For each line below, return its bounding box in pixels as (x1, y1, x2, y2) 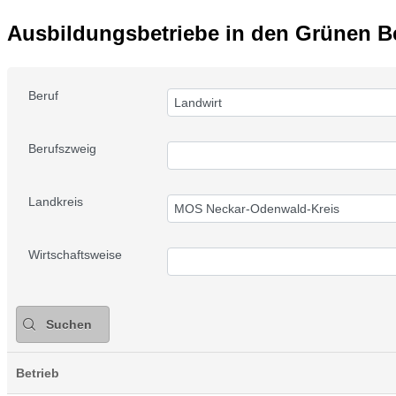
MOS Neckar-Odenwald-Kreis (174, 202, 340, 216)
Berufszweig (28, 141, 96, 156)
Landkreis (28, 194, 83, 209)
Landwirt (174, 95, 223, 110)
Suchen (46, 317, 92, 331)
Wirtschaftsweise (28, 247, 122, 262)
